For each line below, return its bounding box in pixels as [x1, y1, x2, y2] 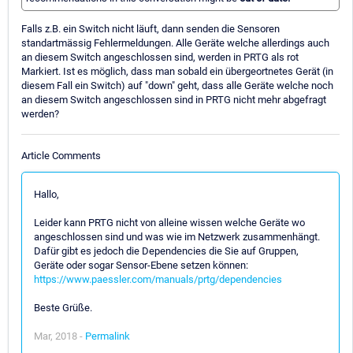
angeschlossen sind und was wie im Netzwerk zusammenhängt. [34, 230, 320, 243]
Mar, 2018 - [34, 329, 85, 342]
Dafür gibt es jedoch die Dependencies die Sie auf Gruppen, [34, 244, 299, 257]
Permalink [85, 329, 130, 342]
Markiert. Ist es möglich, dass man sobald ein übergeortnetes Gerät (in [21, 65, 333, 78]
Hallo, [34, 188, 59, 200]
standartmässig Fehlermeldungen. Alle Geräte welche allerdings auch [21, 37, 329, 50]
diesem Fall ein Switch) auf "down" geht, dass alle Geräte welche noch [21, 80, 333, 92]
